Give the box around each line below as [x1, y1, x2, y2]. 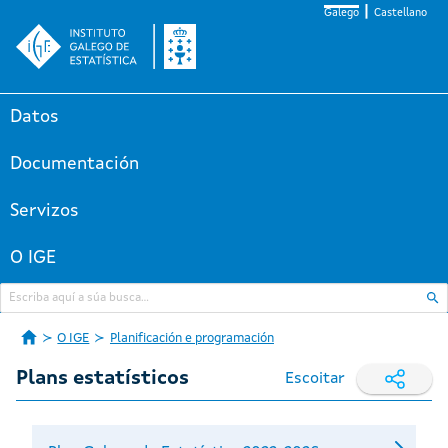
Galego [324, 8, 359, 19]
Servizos [10, 202, 79, 220]
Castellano [374, 8, 427, 19]
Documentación [10, 155, 139, 173]
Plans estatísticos [16, 369, 189, 389]
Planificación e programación [109, 332, 274, 345]
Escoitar [285, 371, 345, 387]
